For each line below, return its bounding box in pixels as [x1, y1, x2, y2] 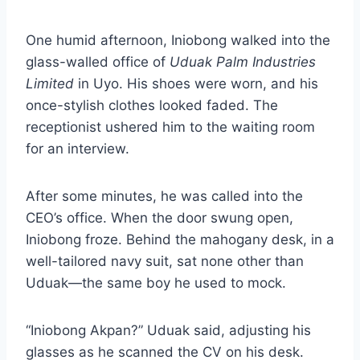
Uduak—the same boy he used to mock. [26, 275, 286, 292]
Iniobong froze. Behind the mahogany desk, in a [26, 231, 334, 248]
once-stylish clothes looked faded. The [26, 97, 278, 114]
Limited [26, 76, 74, 92]
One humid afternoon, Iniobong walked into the [26, 32, 330, 49]
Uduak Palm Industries [170, 54, 316, 71]
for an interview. [26, 141, 129, 157]
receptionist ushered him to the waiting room [26, 119, 315, 136]
